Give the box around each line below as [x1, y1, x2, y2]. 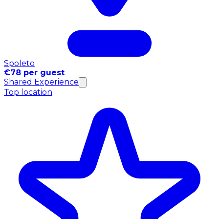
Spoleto [4, 58, 35, 68]
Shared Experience [4, 77, 79, 87]
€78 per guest [4, 67, 65, 77]
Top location [4, 87, 52, 97]
